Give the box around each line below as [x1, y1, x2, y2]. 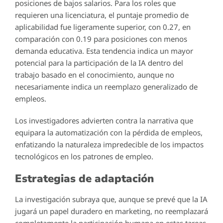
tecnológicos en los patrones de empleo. [15, 151, 153, 161]
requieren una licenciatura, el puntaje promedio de [15, 9, 189, 20]
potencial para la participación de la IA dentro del [15, 57, 183, 68]
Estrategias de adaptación [15, 171, 154, 186]
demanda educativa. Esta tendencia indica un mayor [15, 45, 193, 56]
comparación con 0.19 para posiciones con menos [15, 33, 187, 44]
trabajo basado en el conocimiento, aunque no [15, 69, 174, 80]
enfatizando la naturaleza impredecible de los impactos [15, 139, 204, 149]
